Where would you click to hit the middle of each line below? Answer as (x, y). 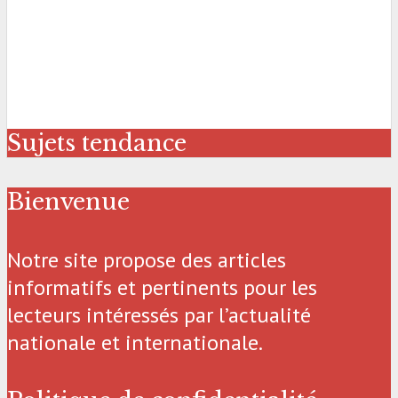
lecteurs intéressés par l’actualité (159, 315)
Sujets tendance (97, 143)
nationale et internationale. (135, 343)
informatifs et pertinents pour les (162, 288)
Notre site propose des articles (147, 260)
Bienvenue (68, 202)
